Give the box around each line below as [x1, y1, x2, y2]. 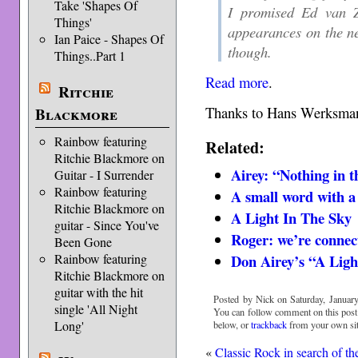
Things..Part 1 [54, 47, 125, 64]
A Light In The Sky [231, 206, 352, 229]
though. [228, 42, 272, 62]
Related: [205, 134, 265, 159]
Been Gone [54, 233, 112, 250]
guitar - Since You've [54, 217, 159, 233]
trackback [251, 317, 288, 331]
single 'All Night [54, 300, 137, 317]
